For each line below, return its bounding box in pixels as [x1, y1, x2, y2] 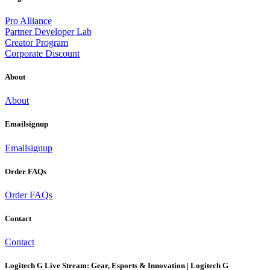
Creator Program [5, 37, 68, 48]
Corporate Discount [5, 48, 80, 58]
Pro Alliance [5, 15, 52, 26]
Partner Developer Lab [5, 26, 92, 37]
